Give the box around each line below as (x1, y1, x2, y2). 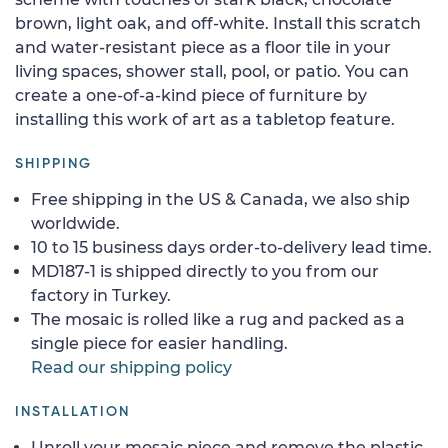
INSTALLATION (15, 404, 130, 419)
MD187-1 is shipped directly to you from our (31, 261, 379, 281)
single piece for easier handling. (31, 333, 288, 353)
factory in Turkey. (31, 285, 171, 305)
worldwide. (31, 213, 120, 233)
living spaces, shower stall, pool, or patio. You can (15, 61, 409, 81)
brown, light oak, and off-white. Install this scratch (15, 13, 421, 33)
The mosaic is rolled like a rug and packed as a (31, 309, 405, 329)
